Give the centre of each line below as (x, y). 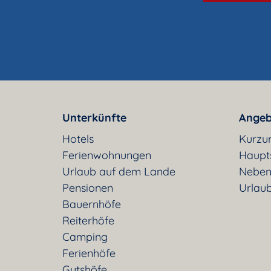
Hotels (78, 139)
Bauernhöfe (92, 204)
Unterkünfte (94, 117)
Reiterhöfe (88, 220)
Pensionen (88, 188)
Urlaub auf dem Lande (119, 171)
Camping (85, 237)
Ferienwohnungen (107, 155)
